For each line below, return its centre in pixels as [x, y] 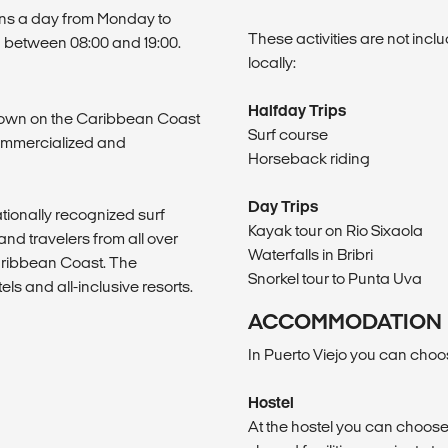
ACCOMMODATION [345, 321]
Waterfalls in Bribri [310, 254]
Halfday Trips [297, 110]
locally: [272, 62]
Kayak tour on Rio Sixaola [335, 230]
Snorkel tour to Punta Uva [335, 278]
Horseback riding [309, 158]
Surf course [288, 134]
